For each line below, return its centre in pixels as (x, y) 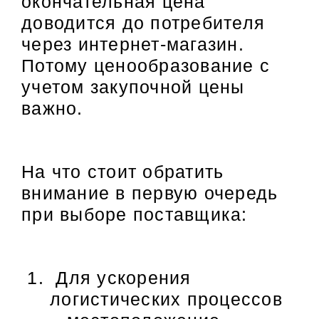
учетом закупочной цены (133, 87)
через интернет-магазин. (133, 45)
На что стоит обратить (123, 171)
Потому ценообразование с (146, 66)
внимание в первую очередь (150, 193)
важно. (52, 109)
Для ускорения (121, 277)
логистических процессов (166, 299)
